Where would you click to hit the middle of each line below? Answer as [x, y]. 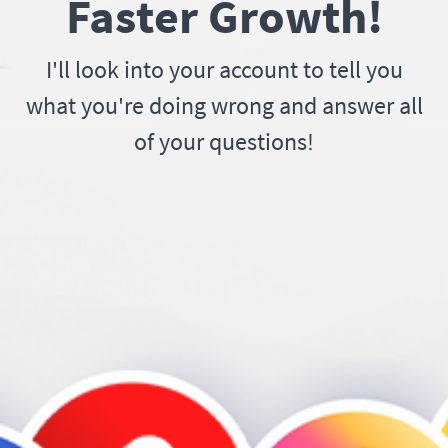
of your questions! [224, 141]
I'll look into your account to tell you [224, 69]
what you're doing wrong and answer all [224, 105]
